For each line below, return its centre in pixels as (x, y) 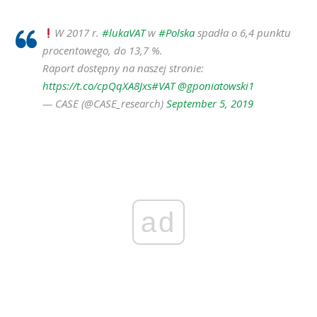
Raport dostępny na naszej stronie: (123, 68)
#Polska (177, 33)
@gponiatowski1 (216, 86)
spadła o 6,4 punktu (243, 33)
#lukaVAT (124, 33)
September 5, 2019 (210, 103)
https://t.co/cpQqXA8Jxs (97, 86)
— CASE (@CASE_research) (104, 103)
